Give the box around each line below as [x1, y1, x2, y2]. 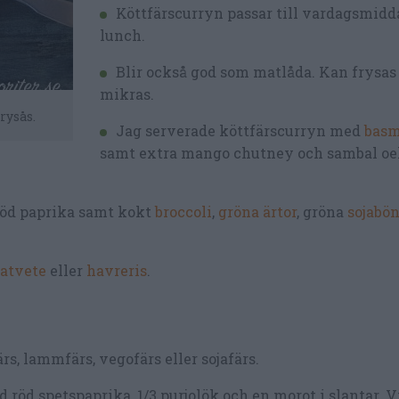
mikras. [100, 84, 154, 103]
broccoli [155, 201, 212, 221]
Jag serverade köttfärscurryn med [116, 120, 364, 140]
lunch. [100, 25, 145, 45]
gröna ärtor [218, 201, 297, 221]
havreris [86, 260, 147, 280]
